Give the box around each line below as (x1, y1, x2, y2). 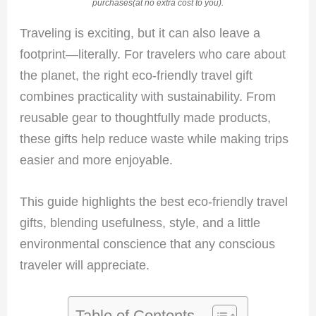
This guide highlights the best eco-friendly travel (20, 193, 288, 209)
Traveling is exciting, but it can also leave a (20, 25, 261, 40)
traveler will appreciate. (20, 257, 150, 272)
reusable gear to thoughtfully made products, (20, 109, 272, 125)
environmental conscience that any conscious (20, 236, 276, 251)
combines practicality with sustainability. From (20, 88, 276, 104)
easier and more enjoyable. (20, 152, 174, 167)
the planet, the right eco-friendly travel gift (20, 67, 253, 83)
